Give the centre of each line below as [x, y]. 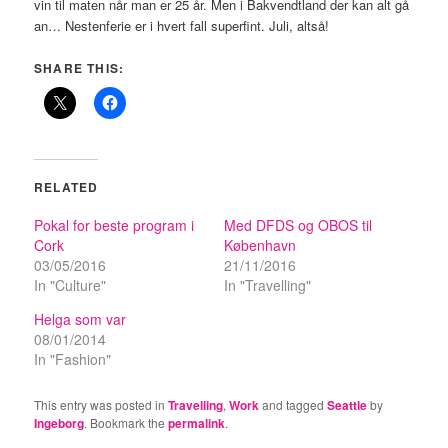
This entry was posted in [101, 404]
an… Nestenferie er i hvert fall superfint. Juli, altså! [182, 25]
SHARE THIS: [79, 67]
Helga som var [80, 318]
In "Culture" [70, 284]
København [260, 244]
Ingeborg [59, 422]
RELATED [66, 186]
